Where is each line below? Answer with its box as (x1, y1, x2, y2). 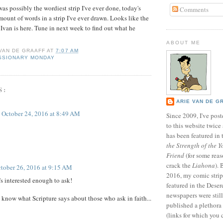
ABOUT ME (166, 40, 201, 46)
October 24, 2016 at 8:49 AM (1, 109, 80, 118)
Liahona (192, 161, 215, 170)
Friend (166, 151, 184, 160)
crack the (166, 161, 192, 170)
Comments (178, 4, 209, 14)
